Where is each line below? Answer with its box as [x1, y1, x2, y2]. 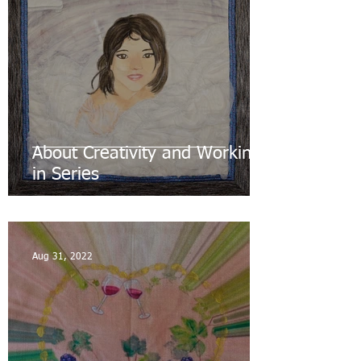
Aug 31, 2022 [32, 252, 93, 263]
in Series [32, 166, 99, 185]
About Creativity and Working [32, 145, 261, 164]
